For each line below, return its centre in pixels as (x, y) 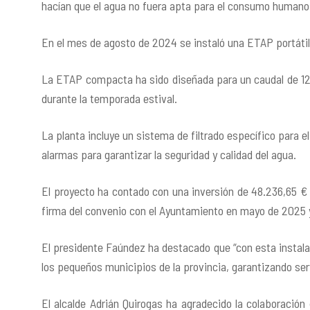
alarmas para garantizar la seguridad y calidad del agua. (169, 154)
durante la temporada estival (108, 98)
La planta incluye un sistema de (116, 135)
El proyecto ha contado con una (117, 191)
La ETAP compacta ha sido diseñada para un (148, 79)
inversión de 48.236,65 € (250, 191)
